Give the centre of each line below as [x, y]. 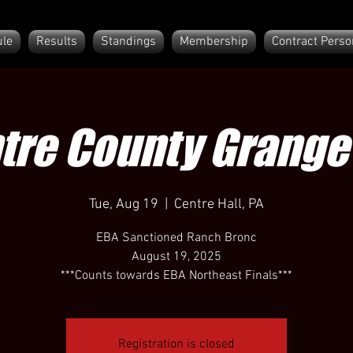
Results [57, 42]
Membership [214, 42]
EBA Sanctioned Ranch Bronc [176, 238]
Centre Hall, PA [219, 204]
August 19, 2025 [176, 257]
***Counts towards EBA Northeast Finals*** [176, 276]
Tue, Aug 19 [124, 204]
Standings [128, 42]
